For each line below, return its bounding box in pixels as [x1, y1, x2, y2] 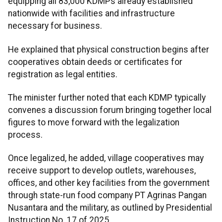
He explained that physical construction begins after [8, 44, 209, 55]
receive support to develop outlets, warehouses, [8, 166, 196, 176]
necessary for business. [8, 21, 102, 31]
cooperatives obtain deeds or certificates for [8, 56, 182, 67]
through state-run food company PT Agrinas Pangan [8, 190, 207, 201]
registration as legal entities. [8, 69, 117, 79]
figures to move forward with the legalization [8, 117, 179, 128]
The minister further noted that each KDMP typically [8, 93, 206, 103]
